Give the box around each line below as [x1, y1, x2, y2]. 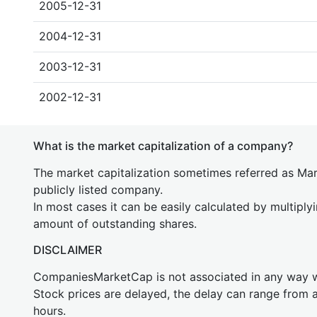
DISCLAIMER [33, 243, 102, 257]
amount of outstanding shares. [33, 217, 197, 231]
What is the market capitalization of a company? [33, 139, 293, 153]
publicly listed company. [33, 183, 163, 197]
